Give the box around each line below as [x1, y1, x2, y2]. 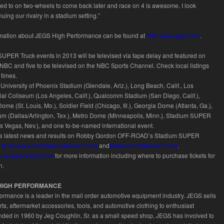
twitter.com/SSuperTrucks [109, 141, 177, 149]
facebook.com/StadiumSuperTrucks [1, 141, 97, 149]
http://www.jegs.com [146, 31, 200, 39]
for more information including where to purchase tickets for [53, 151, 215, 159]
